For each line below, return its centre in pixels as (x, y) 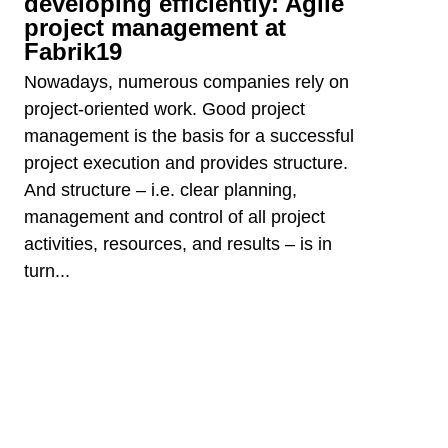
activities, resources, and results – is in (178, 243)
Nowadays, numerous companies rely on (187, 81)
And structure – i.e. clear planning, (161, 189)
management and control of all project (175, 216)
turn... (47, 270)
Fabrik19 (77, 51)
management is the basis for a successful (189, 135)
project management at (155, 27)
